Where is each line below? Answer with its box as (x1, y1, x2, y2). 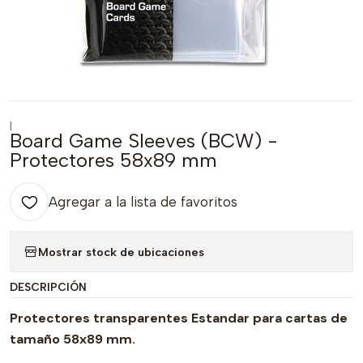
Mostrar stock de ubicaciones (38, 244, 204, 259)
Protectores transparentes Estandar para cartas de (10, 310, 348, 327)
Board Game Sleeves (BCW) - (10, 129, 278, 152)
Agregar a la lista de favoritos (49, 194, 237, 210)
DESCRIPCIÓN (10, 280, 87, 293)
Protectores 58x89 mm (10, 148, 217, 172)
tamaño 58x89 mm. (10, 331, 135, 348)
